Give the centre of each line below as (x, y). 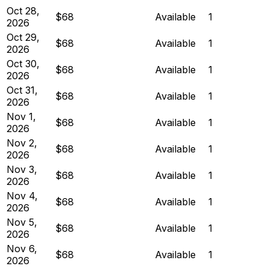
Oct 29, (23, 37)
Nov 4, (22, 195)
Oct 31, (22, 90)
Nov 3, (22, 169)
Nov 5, (22, 222)
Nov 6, (22, 248)
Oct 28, (23, 11)
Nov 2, (22, 143)
